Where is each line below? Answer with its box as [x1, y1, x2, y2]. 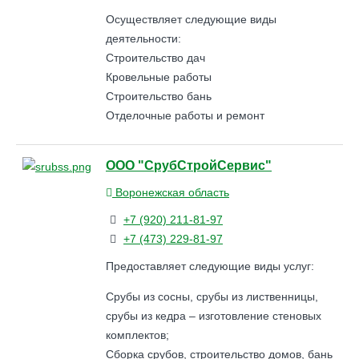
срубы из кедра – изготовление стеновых [106, 309, 321, 322]
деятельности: [106, 31, 181, 45]
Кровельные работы [106, 70, 212, 83]
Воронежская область [112, 185, 229, 199]
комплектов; [106, 328, 169, 341]
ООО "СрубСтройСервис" [106, 157, 272, 172]
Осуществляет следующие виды [106, 12, 276, 26]
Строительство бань [106, 89, 212, 103]
